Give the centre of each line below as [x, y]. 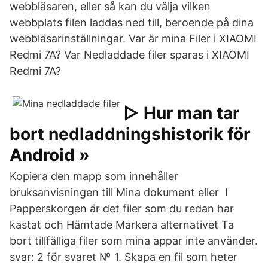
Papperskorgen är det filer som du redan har [122, 208]
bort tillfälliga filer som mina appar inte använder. [134, 241]
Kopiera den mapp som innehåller [94, 176]
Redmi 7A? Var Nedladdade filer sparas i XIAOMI [130, 55]
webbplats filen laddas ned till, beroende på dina [132, 22]
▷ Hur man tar [181, 113]
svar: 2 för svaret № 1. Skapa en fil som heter [124, 257]
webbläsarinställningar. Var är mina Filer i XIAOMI [133, 39]
